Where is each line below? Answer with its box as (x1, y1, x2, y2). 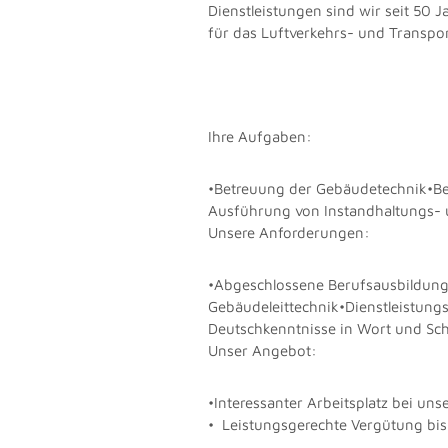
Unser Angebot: (208, 341, 318, 359)
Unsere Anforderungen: (208, 223, 371, 241)
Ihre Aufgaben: (208, 127, 313, 145)
